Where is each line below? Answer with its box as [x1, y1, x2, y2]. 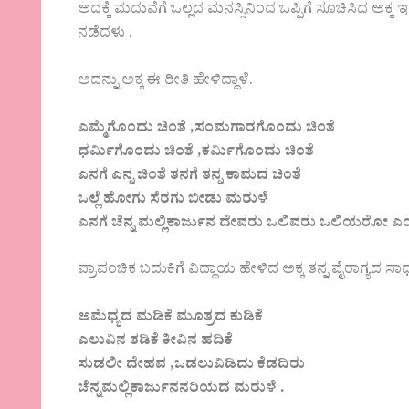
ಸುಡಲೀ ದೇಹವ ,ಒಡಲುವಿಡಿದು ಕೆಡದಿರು [78, 353, 306, 378]
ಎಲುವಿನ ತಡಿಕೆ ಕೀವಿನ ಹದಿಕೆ [78, 330, 234, 354]
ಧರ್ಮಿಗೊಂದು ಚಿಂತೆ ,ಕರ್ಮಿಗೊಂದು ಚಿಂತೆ [78, 141, 315, 165]
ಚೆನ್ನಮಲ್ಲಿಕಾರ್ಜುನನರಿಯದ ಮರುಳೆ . [78, 377, 286, 402]
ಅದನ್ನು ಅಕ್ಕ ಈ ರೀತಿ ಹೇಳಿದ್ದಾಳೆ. [78, 70, 254, 95]
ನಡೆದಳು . [78, 23, 133, 47]
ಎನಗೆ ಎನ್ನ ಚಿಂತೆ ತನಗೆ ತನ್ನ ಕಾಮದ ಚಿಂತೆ [78, 164, 302, 189]
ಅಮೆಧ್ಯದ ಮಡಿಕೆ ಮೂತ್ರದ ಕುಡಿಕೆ [78, 306, 264, 330]
